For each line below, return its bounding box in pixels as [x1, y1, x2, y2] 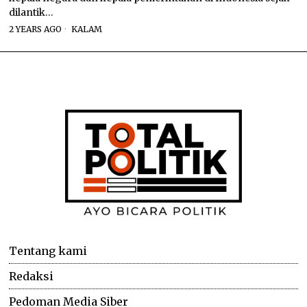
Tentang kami [9, 243, 88, 258]
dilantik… [9, 5, 54, 19]
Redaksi [9, 269, 54, 283]
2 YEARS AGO [9, 23, 62, 34]
